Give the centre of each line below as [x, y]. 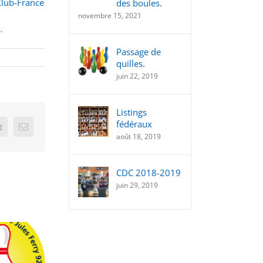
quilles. [131, 63]
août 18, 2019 [139, 136]
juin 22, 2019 [137, 76]
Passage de [139, 52]
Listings [131, 112]
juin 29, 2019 [137, 185]
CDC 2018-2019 [149, 173]
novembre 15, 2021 [110, 16]
